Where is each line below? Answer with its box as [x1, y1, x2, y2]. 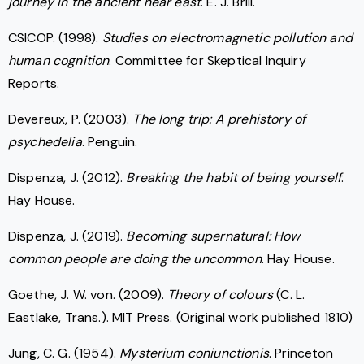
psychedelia [8, 133, 82, 151]
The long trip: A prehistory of [132, 110, 306, 128]
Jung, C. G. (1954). [8, 344, 120, 362]
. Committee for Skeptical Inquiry [109, 52, 306, 70]
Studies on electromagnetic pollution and [102, 29, 353, 47]
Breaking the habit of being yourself [126, 169, 342, 187]
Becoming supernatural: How [126, 227, 301, 245]
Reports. [8, 75, 60, 93]
